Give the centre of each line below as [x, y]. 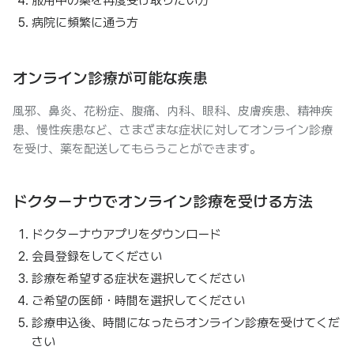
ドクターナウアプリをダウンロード [126, 234]
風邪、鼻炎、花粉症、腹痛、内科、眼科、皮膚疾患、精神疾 [173, 111]
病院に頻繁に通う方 [85, 23]
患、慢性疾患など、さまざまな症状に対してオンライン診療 [173, 130]
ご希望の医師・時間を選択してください [138, 301]
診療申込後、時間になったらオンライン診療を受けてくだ [186, 323]
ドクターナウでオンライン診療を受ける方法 [163, 201]
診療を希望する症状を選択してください [138, 279]
